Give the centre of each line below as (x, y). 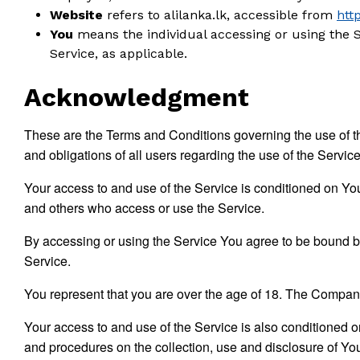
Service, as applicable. (119, 53)
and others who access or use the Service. (144, 208)
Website (76, 15)
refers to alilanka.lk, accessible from (220, 15)
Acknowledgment (137, 97)
